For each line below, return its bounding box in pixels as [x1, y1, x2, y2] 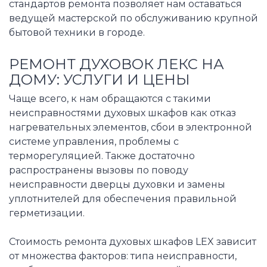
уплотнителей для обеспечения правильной [9, 193, 237, 204]
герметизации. [9, 207, 85, 219]
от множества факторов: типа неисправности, [9, 250, 237, 262]
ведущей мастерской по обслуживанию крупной [9, 13, 258, 24]
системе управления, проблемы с [9, 135, 179, 147]
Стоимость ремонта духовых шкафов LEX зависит [9, 235, 256, 247]
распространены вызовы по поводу [9, 164, 188, 176]
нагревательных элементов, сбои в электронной [9, 121, 252, 133]
